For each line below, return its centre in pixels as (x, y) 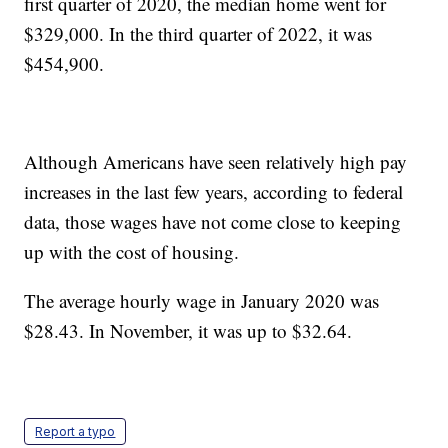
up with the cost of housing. (132, 252)
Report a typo (75, 432)
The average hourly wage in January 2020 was (202, 301)
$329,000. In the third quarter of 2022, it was (198, 34)
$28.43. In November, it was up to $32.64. (188, 331)
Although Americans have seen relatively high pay (216, 162)
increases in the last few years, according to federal (214, 192)
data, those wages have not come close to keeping (213, 222)
